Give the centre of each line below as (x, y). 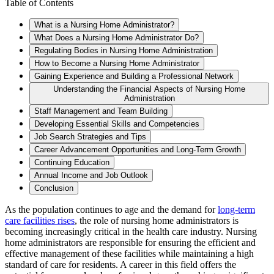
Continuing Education (72, 162)
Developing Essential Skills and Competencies (117, 124)
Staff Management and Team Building (101, 111)
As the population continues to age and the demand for (111, 209)
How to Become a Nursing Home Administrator (117, 63)
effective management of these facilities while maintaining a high (129, 253)
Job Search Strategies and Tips (90, 136)
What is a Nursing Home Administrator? (104, 24)
